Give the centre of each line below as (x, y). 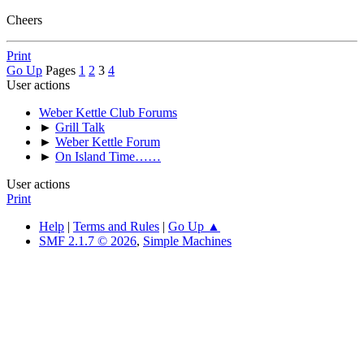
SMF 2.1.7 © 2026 (88, 241)
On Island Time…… (108, 157)
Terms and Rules (116, 227)
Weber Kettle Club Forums (108, 113)
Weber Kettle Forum (108, 142)
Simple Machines (187, 241)
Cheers (24, 20)
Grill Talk (80, 128)
